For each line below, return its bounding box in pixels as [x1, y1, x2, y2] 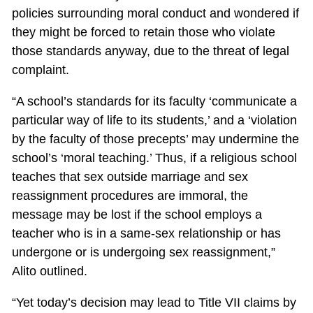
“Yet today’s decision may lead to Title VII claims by [11, 296, 296, 310]
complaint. [11, 63, 69, 78]
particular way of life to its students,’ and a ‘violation [11, 113, 297, 128]
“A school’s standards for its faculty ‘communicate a [11, 94, 297, 109]
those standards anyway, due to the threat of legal [11, 44, 289, 59]
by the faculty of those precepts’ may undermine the [11, 132, 299, 147]
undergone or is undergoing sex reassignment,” [11, 245, 275, 260]
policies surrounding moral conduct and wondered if [11, 6, 299, 21]
